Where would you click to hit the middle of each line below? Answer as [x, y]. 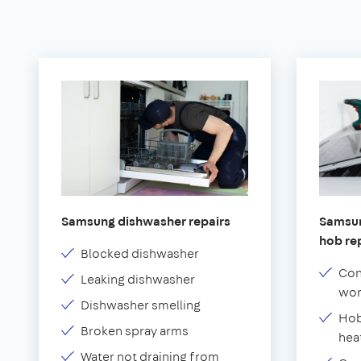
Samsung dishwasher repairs [146, 221]
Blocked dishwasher [140, 253]
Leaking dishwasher [138, 279]
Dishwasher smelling [141, 305]
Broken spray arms [135, 330]
